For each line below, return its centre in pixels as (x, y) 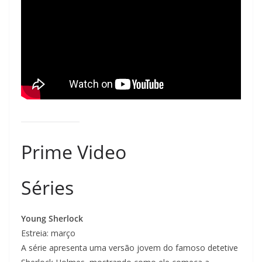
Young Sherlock (52, 218)
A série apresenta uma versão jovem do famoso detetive (130, 247)
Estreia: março (48, 233)
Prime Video (74, 151)
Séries (47, 187)
